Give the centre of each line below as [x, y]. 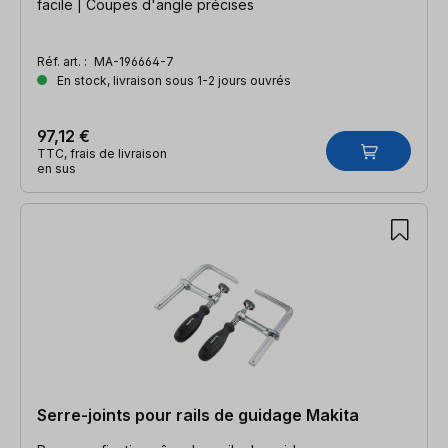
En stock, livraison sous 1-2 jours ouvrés [172, 80]
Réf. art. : [63, 61]
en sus [56, 168]
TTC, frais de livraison [102, 153]
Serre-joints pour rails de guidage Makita [198, 414]
